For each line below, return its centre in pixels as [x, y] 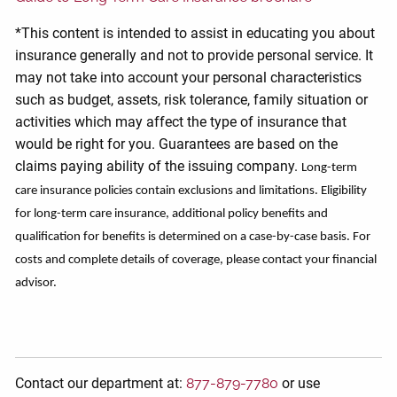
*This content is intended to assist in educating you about [195, 33]
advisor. [36, 283]
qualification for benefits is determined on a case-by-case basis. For [193, 237]
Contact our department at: [101, 383]
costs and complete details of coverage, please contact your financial [196, 260]
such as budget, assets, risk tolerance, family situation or [192, 100]
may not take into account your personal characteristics [189, 78]
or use [300, 383]
